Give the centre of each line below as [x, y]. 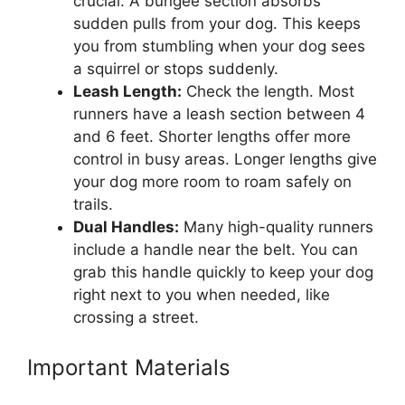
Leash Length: [127, 91]
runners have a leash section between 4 [219, 113]
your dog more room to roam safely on [212, 181]
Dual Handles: [126, 226]
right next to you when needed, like [202, 294]
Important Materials [129, 367]
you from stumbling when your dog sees [219, 46]
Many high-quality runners [276, 226]
